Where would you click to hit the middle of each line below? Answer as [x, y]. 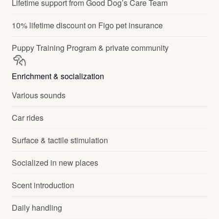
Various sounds [39, 95]
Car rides [28, 118]
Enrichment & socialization [58, 76]
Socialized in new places [55, 163]
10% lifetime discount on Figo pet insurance [87, 25]
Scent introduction [43, 185]
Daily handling [37, 208]
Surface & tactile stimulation [60, 140]
